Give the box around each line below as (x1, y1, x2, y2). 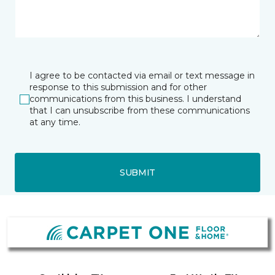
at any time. (29, 117, 80, 128)
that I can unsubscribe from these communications (29, 105, 250, 117)
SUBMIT (119, 166, 156, 178)
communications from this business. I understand (29, 93, 241, 105)
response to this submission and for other (29, 82, 207, 93)
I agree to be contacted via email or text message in (29, 70, 255, 82)
